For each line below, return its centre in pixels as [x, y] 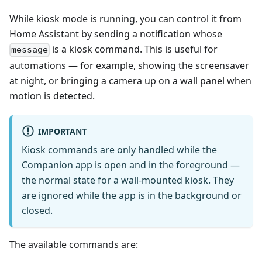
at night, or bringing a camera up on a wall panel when [130, 80]
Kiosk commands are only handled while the [119, 149]
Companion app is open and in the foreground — [131, 165]
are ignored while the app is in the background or [132, 195]
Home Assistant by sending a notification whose [116, 34]
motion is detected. [52, 96]
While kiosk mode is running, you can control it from [125, 19]
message [30, 50]
